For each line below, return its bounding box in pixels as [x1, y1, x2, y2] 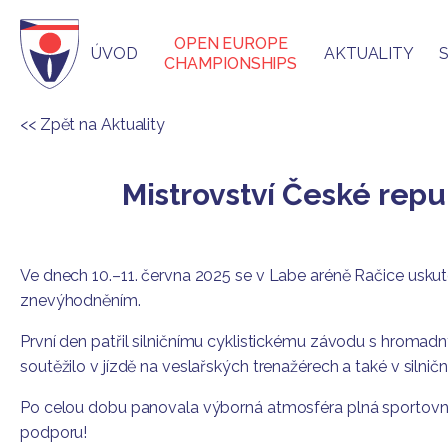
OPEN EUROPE [173, 34, 288, 53]
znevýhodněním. [20, 291, 141, 310]
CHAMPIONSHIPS [164, 54, 298, 73]
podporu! [20, 423, 88, 442]
